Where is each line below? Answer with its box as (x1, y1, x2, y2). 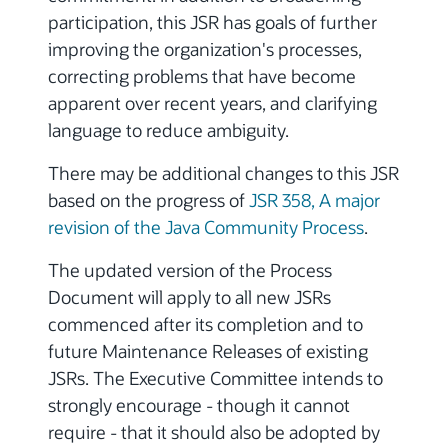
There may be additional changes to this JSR (48, 161, 399, 185)
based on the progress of (48, 188, 249, 212)
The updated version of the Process (48, 258, 332, 282)
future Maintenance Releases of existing (48, 339, 368, 363)
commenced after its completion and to (48, 312, 363, 336)
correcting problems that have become (48, 64, 356, 88)
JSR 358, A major (249, 188, 380, 212)
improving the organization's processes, (48, 37, 362, 61)
